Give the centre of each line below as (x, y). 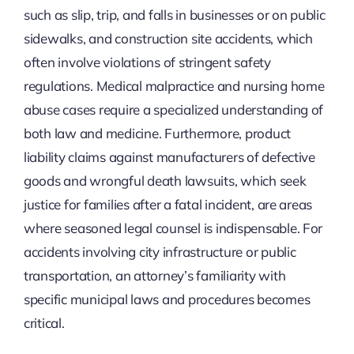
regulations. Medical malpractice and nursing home (174, 85)
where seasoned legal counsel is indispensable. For (173, 228)
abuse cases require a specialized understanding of (173, 109)
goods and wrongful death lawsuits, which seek (165, 180)
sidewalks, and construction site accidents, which (168, 38)
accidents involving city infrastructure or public (160, 251)
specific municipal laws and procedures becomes (167, 299)
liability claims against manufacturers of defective (169, 156)
